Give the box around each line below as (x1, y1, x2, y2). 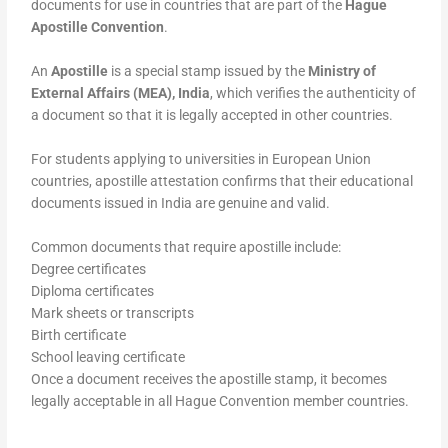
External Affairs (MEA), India (31, 85, 211, 102)
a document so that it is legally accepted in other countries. (31, 107, 394, 124)
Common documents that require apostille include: (31, 238, 342, 255)
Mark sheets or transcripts (31, 304, 195, 321)
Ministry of (308, 63, 377, 80)
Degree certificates (31, 260, 147, 277)
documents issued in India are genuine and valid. (31, 194, 331, 211)
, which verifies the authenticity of (210, 85, 417, 102)
